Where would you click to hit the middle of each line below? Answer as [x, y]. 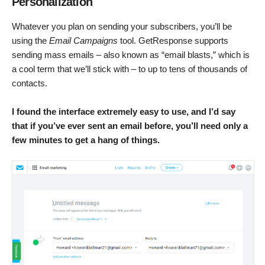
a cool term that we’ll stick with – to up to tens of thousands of [130, 69]
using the [30, 41]
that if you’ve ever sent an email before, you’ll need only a [130, 126]
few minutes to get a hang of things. [86, 140]
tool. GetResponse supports [173, 41]
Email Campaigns [83, 41]
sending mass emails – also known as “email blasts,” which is [131, 55]
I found [26, 112]
